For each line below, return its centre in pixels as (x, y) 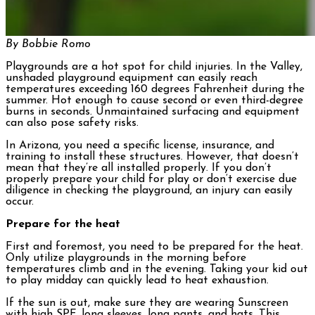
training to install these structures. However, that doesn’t (152, 157)
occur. (20, 202)
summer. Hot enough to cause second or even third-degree (154, 101)
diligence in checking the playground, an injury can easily (149, 191)
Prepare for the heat (63, 225)
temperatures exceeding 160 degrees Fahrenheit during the (155, 90)
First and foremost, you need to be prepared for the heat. (154, 247)
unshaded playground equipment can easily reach (131, 78)
